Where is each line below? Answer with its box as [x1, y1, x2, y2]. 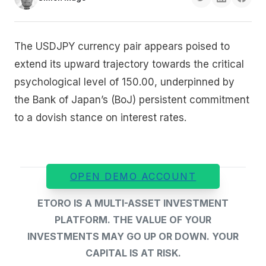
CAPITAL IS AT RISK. [85, 247, 181, 259]
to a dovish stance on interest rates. [14, 112, 186, 124]
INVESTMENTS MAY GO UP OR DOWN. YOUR [27, 230, 239, 243]
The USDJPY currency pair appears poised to [14, 40, 230, 53]
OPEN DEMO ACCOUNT [69, 170, 197, 183]
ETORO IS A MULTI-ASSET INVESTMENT [37, 197, 229, 210]
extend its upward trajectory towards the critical [14, 58, 244, 71]
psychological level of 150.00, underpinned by [14, 76, 235, 88]
